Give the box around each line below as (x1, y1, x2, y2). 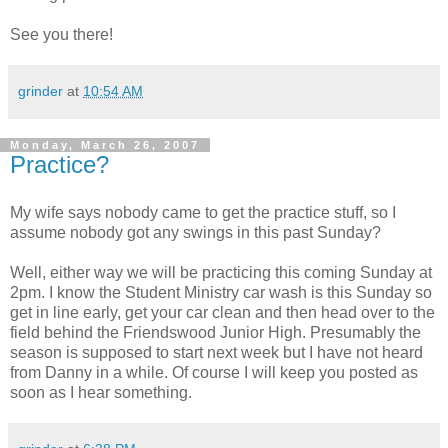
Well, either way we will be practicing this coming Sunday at (10, 263, 432, 281)
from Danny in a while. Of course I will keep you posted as (10, 363, 418, 381)
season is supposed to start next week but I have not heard (10, 343, 423, 361)
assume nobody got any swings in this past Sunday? (10, 223, 381, 241)
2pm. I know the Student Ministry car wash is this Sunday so (10, 283, 432, 301)
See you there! (10, 25, 113, 43)
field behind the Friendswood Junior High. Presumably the (10, 323, 421, 341)
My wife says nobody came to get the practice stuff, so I (10, 203, 396, 221)
